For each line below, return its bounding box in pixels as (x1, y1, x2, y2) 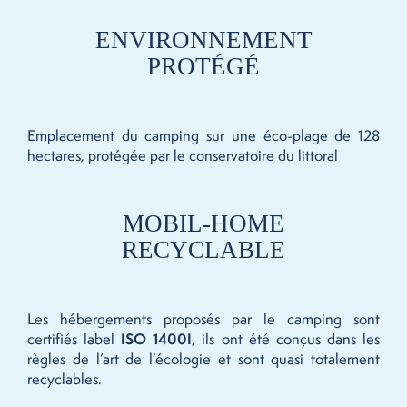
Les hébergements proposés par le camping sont (27, 309, 380, 329)
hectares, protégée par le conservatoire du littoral (27, 145, 338, 165)
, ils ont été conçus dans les (192, 329, 381, 349)
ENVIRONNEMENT (94, 26, 313, 54)
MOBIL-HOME (123, 210, 284, 237)
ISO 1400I (121, 329, 193, 349)
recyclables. (27, 369, 102, 389)
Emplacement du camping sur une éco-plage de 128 (27, 125, 380, 145)
